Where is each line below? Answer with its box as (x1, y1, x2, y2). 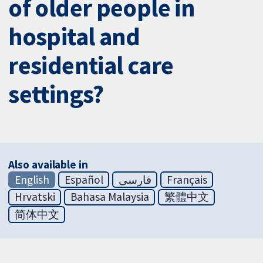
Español (64, 172, 103, 187)
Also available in (8, 157, 88, 171)
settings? (8, 78, 104, 110)
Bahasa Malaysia (70, 190, 149, 204)
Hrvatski (14, 190, 55, 204)
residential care (8, 49, 174, 82)
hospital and (8, 21, 140, 53)
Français (166, 172, 207, 187)
